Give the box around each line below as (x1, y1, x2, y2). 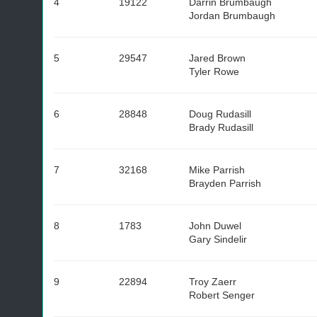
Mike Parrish (189, 164, 245, 175)
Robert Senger (189, 289, 255, 301)
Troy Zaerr (189, 276, 236, 287)
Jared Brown (189, 52, 246, 64)
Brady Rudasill (189, 122, 253, 133)
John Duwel (189, 220, 241, 231)
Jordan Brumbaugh (189, 10, 275, 21)
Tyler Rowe (189, 66, 239, 77)
